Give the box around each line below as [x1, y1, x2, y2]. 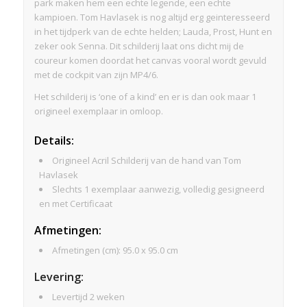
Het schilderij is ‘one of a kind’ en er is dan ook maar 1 [34, 90, 256, 103]
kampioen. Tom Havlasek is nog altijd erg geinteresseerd [34, 10, 270, 23]
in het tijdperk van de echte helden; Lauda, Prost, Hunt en [34, 25, 272, 38]
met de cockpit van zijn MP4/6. [34, 68, 158, 81]
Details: [34, 132, 74, 148]
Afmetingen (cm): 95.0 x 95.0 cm [51, 243, 178, 256]
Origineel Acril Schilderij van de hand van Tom [51, 153, 241, 167]
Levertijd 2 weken [51, 290, 125, 303]
